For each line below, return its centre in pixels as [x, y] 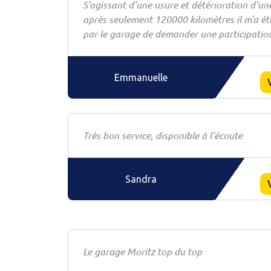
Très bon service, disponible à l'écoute [163, 135]
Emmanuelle [141, 77]
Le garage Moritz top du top [142, 251]
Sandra [141, 179]
